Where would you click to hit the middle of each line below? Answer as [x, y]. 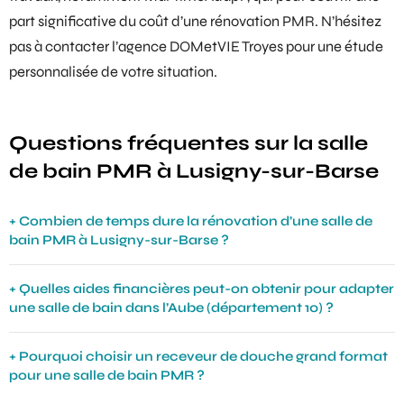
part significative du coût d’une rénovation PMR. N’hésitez [195, 21]
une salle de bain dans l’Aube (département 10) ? [171, 307]
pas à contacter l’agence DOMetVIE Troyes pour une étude [196, 46]
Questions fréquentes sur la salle [188, 143]
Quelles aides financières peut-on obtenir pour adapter [207, 288]
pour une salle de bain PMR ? [107, 375]
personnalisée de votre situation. [113, 72]
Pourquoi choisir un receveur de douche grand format [203, 356]
